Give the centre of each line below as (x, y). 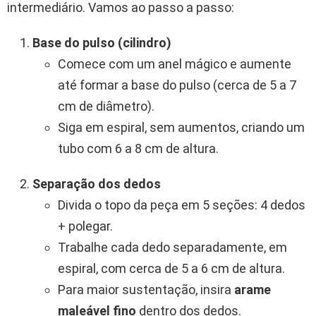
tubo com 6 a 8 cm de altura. (138, 149)
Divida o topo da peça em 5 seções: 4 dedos (182, 205)
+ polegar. (85, 226)
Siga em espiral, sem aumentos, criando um (181, 128)
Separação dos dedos (97, 184)
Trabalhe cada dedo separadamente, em (172, 248)
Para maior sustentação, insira (146, 290)
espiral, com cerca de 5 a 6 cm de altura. (171, 269)
